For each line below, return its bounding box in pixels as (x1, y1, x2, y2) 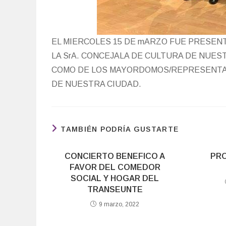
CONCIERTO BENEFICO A (65, 152, 165, 160)
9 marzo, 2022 (99, 201, 140, 208)
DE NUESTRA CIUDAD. (51, 80, 141, 88)
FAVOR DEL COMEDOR (69, 163, 160, 172)
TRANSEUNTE (87, 185, 143, 194)
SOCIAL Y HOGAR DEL (71, 174, 159, 183)
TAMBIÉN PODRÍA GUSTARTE (61, 125, 179, 133)
